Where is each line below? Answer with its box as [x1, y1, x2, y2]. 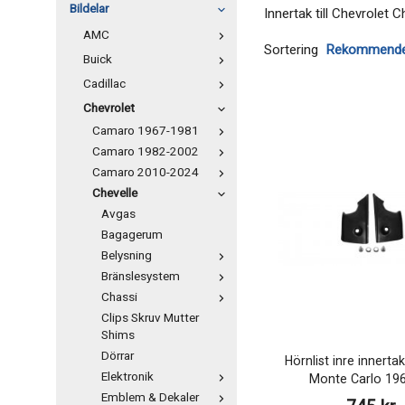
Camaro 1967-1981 [92, 122, 199, 140]
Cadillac [83, 75, 126, 93]
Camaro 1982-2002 [92, 143, 199, 161]
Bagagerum [101, 226, 163, 244]
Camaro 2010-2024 [92, 164, 199, 182]
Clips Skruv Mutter [101, 309, 199, 327]
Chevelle [92, 184, 137, 202]
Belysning [101, 247, 152, 265]
